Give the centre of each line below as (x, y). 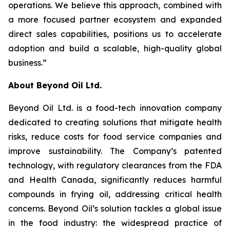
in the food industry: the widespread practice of (115, 223)
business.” (27, 63)
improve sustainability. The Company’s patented (115, 151)
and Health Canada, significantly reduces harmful (115, 180)
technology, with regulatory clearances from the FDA (115, 166)
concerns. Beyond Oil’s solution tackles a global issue (115, 209)
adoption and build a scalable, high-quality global (115, 49)
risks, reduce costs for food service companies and (115, 137)
